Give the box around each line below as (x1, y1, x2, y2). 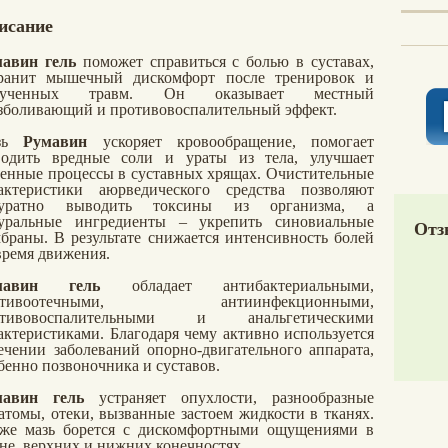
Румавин (23, 133, 103, 150)
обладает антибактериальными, (100, 277, 375, 294)
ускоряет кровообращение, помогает (102, 133, 374, 150)
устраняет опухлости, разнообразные (84, 389, 374, 406)
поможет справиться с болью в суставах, (82, 53, 375, 70)
